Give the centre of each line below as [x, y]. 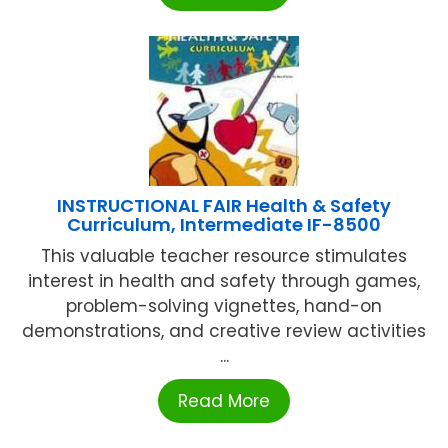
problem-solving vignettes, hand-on [224, 305]
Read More [224, 400]
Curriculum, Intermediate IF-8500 [224, 224]
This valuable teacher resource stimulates [224, 255]
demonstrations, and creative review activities [224, 330]
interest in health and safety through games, [224, 280]
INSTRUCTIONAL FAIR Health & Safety [224, 205]
